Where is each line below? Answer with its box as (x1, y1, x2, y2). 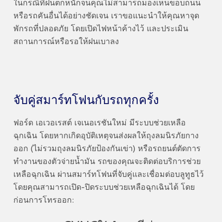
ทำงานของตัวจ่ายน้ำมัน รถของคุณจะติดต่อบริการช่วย (13, 158, 201, 166)
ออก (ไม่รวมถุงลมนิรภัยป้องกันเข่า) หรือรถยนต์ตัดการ (13, 145, 201, 153)
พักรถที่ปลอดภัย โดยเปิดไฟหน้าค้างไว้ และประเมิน (13, 25, 188, 33)
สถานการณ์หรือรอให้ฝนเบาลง (13, 38, 125, 46)
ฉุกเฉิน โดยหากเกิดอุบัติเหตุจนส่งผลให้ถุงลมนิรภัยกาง (13, 132, 199, 140)
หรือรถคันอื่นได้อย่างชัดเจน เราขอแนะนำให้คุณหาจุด (13, 12, 199, 20)
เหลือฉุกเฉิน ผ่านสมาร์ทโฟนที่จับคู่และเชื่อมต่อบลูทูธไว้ (13, 171, 204, 179)
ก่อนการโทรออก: (13, 197, 74, 205)
